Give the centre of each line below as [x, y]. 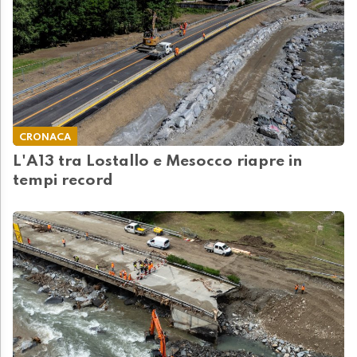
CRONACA [45, 138]
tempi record [63, 181]
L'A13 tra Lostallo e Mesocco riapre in [157, 162]
